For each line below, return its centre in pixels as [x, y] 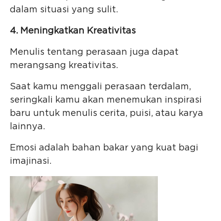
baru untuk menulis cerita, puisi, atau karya [107, 114]
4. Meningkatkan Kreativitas [73, 31]
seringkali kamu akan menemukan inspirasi [106, 100]
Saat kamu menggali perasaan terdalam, [100, 87]
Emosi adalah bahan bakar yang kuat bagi [104, 148]
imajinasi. [31, 162]
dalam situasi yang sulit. [64, 10]
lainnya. [27, 127]
